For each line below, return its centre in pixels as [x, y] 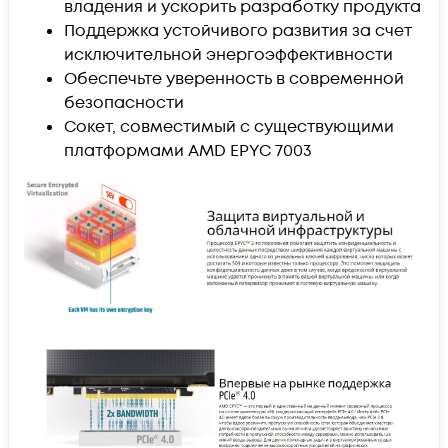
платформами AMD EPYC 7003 [188, 150]
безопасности [124, 102]
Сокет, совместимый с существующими [229, 126]
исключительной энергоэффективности [228, 54]
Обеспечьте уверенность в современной [234, 78]
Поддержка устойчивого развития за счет [238, 30]
